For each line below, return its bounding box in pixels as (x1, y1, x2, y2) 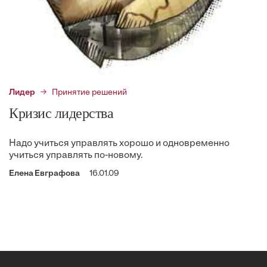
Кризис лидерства (9, 105, 114, 122)
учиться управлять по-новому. (9, 151, 143, 161)
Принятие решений (52, 88, 127, 98)
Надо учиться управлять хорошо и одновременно (9, 139, 229, 149)
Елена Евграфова (9, 169, 80, 179)
